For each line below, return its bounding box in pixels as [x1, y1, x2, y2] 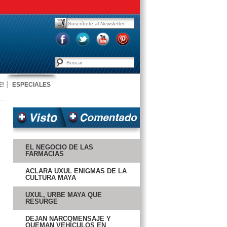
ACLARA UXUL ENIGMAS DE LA [25, 167, 127, 175]
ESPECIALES [12, 81, 51, 88]
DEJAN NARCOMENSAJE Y [25, 215, 111, 222]
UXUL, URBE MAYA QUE [25, 191, 102, 199]
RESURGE [25, 198, 58, 205]
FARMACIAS [25, 150, 64, 158]
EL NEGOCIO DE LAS [25, 143, 93, 151]
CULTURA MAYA [25, 174, 76, 181]
